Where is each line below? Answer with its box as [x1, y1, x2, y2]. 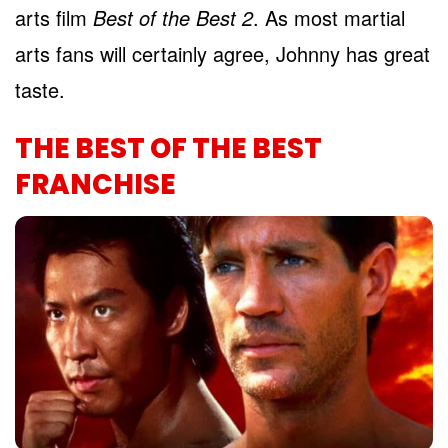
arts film [15, 2, 93, 32]
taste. [15, 74, 65, 104]
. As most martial [253, 2, 405, 32]
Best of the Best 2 [93, 2, 253, 32]
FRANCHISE [15, 164, 176, 204]
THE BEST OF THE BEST [15, 128, 322, 168]
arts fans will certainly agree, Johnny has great [15, 38, 430, 68]
